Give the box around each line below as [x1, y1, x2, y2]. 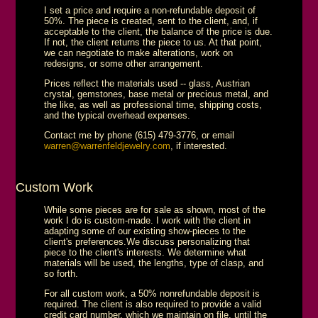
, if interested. [170, 140, 228, 151]
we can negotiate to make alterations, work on [44, 47, 234, 58]
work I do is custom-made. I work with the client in [44, 214, 251, 226]
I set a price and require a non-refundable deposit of [44, 4, 256, 16]
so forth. [44, 268, 79, 279]
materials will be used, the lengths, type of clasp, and [44, 257, 264, 268]
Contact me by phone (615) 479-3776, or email [44, 129, 235, 141]
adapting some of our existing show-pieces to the [44, 225, 246, 236]
